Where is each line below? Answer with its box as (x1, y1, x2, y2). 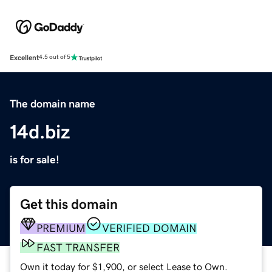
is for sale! (10, 154, 59, 165)
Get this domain (20, 197, 118, 211)
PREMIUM (36, 222, 86, 234)
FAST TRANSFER (36, 242, 120, 253)
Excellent (10, 53, 39, 61)
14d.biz (10, 121, 70, 141)
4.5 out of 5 (39, 54, 70, 61)
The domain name (10, 98, 95, 109)
